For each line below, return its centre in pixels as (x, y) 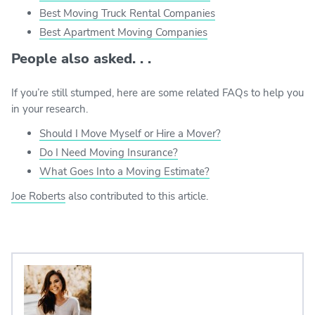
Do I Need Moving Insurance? (109, 152)
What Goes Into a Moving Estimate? (124, 171)
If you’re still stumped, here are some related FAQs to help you (157, 92)
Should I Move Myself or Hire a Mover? (130, 133)
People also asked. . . (81, 58)
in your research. (50, 109)
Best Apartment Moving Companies (123, 32)
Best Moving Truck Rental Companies (127, 13)
